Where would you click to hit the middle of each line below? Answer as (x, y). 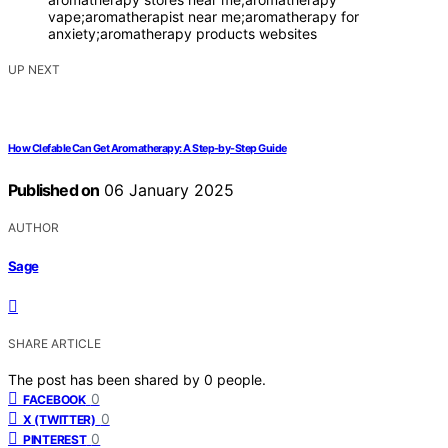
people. (241, 379)
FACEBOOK (54, 399)
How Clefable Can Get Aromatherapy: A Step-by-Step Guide (147, 149)
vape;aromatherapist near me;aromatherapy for (203, 17)
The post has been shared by (106, 379)
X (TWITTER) (59, 419)
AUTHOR (33, 228)
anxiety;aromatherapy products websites (182, 34)
